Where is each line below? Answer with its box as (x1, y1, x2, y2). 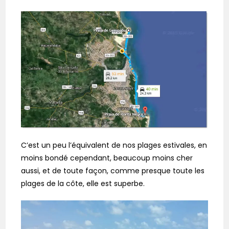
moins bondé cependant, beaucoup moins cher (21, 153, 193, 163)
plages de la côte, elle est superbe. (21, 178, 145, 189)
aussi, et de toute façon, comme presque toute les (21, 166, 205, 176)
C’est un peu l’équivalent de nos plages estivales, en (21, 140, 208, 150)
